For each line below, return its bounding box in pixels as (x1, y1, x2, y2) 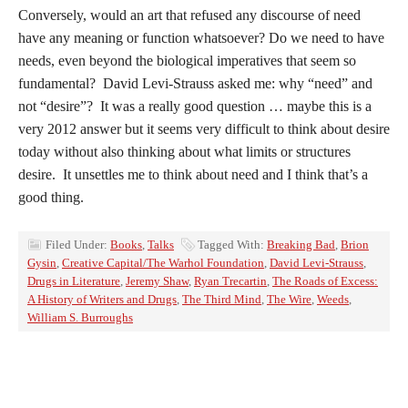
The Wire (267, 291, 311, 306)
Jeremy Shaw (126, 273, 189, 288)
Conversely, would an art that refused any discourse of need (18, 6, 361, 23)
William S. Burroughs (27, 310, 133, 324)
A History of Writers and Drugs (27, 291, 177, 306)
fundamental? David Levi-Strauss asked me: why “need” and (18, 75, 372, 91)
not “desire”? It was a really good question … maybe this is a (18, 97, 372, 114)
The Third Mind (182, 291, 261, 306)
